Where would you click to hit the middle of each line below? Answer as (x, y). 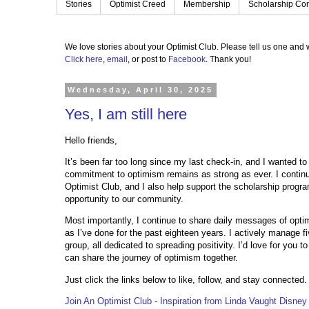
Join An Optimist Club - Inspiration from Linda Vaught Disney (186, 301)
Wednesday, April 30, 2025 (141, 90)
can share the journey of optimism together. (153, 258)
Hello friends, (92, 141)
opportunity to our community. (124, 199)
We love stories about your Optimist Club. (143, 47)
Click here (84, 60)
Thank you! (230, 60)
